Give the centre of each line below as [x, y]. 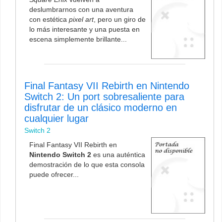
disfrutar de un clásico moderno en [101, 107]
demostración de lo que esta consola [87, 164]
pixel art [81, 20]
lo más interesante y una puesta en [84, 29]
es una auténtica [118, 154]
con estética [49, 20]
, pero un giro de [120, 20]
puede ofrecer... [54, 174]
